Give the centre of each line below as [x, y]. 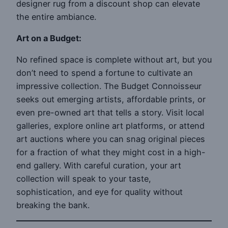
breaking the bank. [53, 205]
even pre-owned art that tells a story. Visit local [110, 113]
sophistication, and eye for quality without [99, 192]
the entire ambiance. [56, 17]
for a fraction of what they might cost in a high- [111, 152]
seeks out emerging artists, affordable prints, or [111, 99]
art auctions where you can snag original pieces [111, 139]
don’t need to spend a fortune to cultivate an [105, 73]
